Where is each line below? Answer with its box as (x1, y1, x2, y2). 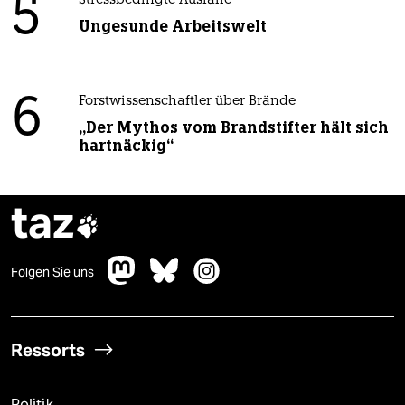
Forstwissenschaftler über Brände (78, 95, 296, 109)
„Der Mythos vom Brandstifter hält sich (78, 118, 389, 138)
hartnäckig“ (78, 136, 174, 156)
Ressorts (11, 339, 85, 362)
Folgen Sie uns (11, 264, 94, 281)
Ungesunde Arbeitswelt (78, 16, 267, 37)
